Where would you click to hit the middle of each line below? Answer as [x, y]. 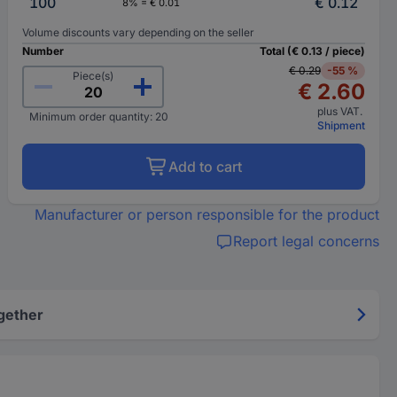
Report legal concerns [306, 241]
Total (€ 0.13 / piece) [312, 51]
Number [43, 51]
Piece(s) [93, 76]
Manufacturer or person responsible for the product [206, 214]
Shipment [341, 125]
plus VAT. [341, 111]
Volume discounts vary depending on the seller [139, 32]
